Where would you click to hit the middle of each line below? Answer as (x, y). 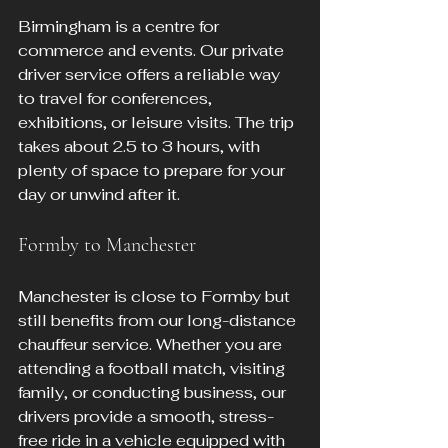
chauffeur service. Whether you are (152, 345)
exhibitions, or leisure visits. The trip (158, 123)
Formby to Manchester (107, 245)
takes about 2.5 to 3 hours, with (141, 147)
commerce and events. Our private (153, 51)
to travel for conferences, (117, 99)
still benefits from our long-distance (159, 321)
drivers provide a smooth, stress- (146, 417)
